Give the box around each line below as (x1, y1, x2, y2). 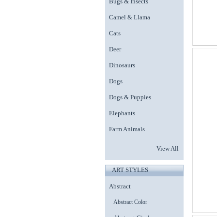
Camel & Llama (109, 14, 150, 21)
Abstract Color (113, 199, 147, 205)
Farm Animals (109, 125, 145, 133)
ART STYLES (112, 166, 148, 173)
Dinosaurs (109, 62, 135, 69)
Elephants (109, 109, 135, 117)
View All (156, 145, 179, 152)
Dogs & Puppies (109, 93, 151, 101)
